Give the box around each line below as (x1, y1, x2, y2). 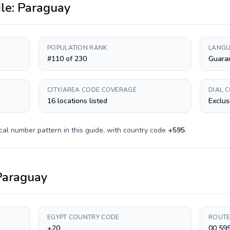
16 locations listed (47, 96, 107, 106)
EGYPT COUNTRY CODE (47, 213, 120, 221)
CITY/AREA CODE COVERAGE (47, 86, 137, 94)
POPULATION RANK (47, 44, 107, 52)
